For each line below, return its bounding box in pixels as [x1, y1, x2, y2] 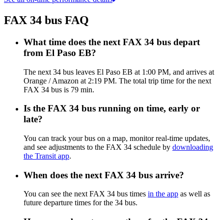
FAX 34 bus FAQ [4, 13, 89, 27]
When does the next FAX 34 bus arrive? [24, 169, 184, 180]
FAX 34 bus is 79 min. [24, 85, 94, 94]
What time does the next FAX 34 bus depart [24, 36, 200, 47]
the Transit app [24, 151, 69, 160]
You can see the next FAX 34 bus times [24, 190, 148, 198]
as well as [178, 190, 210, 198]
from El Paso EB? [24, 47, 96, 58]
